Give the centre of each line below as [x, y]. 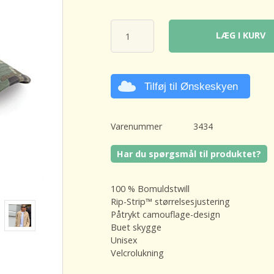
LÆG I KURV [241, 35]
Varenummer [137, 127]
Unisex [124, 240]
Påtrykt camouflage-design [166, 214]
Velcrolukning [138, 253]
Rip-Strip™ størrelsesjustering [171, 201]
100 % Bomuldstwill [150, 188]
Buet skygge [136, 227]
